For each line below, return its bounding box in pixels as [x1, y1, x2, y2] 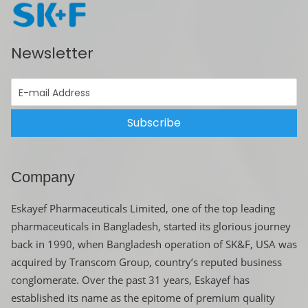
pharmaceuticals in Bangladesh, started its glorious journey [11, 219, 291, 234]
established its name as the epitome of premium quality [11, 291, 275, 305]
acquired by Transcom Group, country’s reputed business [11, 255, 282, 269]
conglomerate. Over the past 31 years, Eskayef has [11, 273, 250, 287]
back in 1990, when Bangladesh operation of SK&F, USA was [11, 237, 297, 252]
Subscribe [127, 115, 181, 131]
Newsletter [11, 43, 93, 65]
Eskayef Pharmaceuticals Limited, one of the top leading [11, 201, 275, 216]
